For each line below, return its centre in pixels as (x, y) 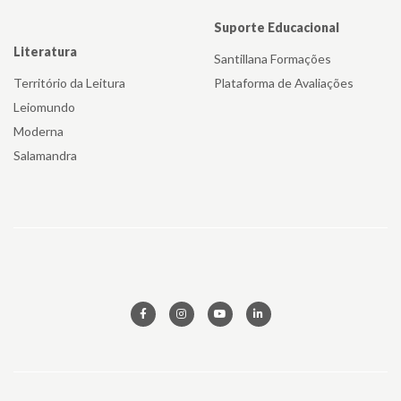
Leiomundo (44, 107)
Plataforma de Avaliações (284, 83)
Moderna (38, 132)
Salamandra (45, 156)
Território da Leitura (69, 83)
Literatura (45, 52)
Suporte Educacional (277, 28)
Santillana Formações (273, 59)
